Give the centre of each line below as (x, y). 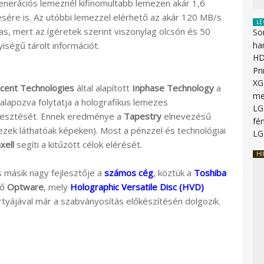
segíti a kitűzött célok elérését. (78, 144)
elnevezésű (186, 116)
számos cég (129, 172)
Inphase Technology (173, 88)
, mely (57, 187)
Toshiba (210, 172)
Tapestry (143, 116)
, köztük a (174, 172)
